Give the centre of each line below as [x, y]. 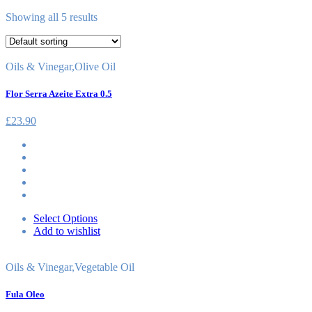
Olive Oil [95, 66]
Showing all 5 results [52, 17]
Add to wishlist [67, 231]
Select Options [65, 219]
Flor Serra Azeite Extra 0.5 [59, 93]
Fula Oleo [25, 295]
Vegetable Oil [104, 267]
